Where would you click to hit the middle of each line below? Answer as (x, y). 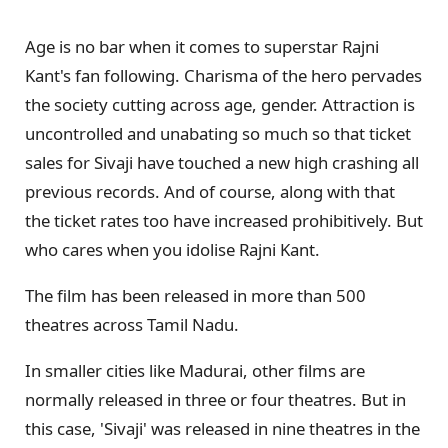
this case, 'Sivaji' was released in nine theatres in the (222, 428)
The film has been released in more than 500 (195, 295)
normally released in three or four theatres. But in (215, 399)
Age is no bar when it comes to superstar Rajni (202, 47)
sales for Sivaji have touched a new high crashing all (222, 163)
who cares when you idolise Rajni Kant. (172, 250)
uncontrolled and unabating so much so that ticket (218, 134)
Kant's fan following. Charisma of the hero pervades (223, 76)
